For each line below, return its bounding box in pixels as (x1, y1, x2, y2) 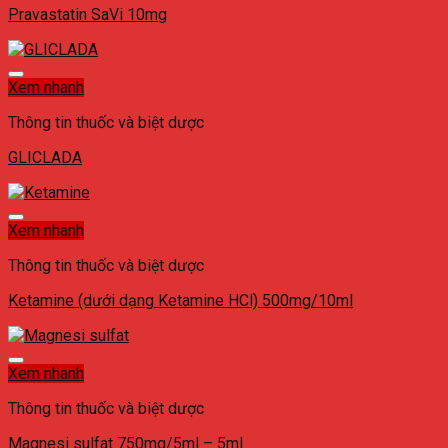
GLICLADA (8, 148, 82, 168)
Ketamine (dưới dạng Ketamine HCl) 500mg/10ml (8, 291, 353, 311)
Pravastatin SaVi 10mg (8, 5, 167, 25)
